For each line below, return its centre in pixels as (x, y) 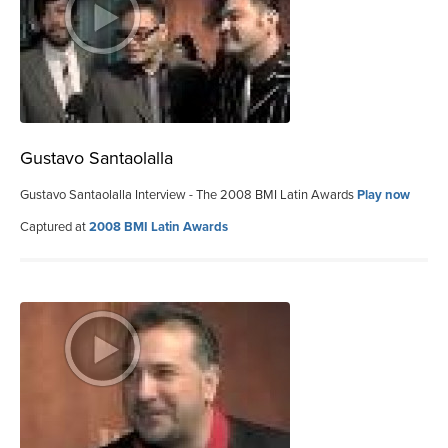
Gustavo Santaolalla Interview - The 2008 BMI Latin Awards (188, 194)
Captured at (54, 226)
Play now (383, 194)
